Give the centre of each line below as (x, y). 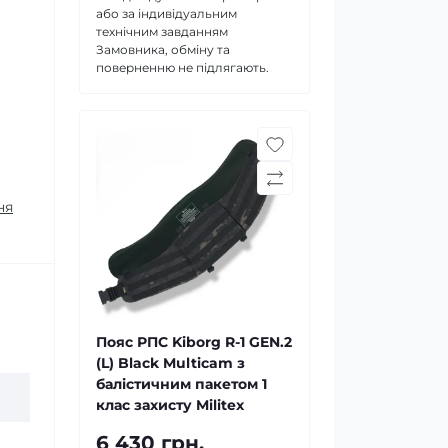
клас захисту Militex (170, 404)
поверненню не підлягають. (182, 67)
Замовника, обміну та (163, 49)
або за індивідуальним (166, 13)
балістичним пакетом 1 (181, 383)
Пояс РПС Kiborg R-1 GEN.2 (194, 341)
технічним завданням (162, 31)
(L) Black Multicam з (170, 362)
